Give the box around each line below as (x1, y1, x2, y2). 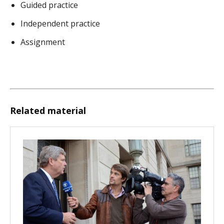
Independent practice (20, 18, 100, 29)
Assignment (20, 36, 65, 48)
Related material (10, 104, 86, 117)
